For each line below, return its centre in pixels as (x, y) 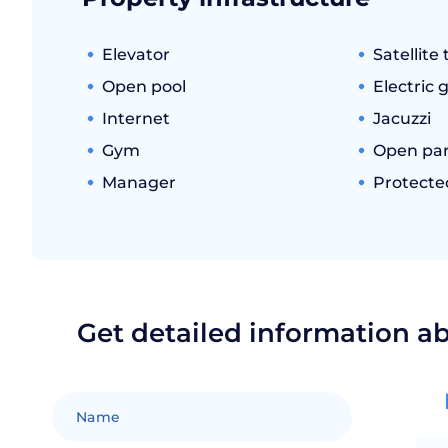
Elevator (136, 54)
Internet (136, 118)
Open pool (144, 86)
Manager (139, 182)
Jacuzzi (401, 118)
